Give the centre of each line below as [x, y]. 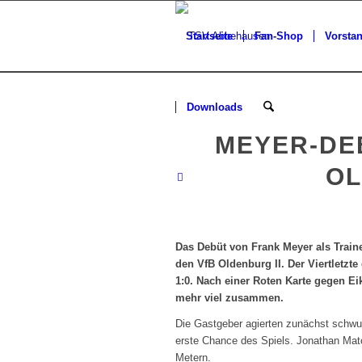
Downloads [215, 107]
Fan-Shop [279, 36]
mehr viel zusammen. [231, 298]
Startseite [209, 36]
